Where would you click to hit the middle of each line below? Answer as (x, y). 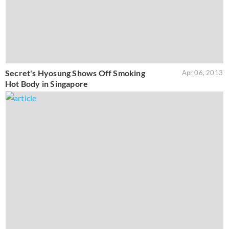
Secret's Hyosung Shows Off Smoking (75, 73)
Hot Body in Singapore (47, 84)
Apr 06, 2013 (202, 73)
